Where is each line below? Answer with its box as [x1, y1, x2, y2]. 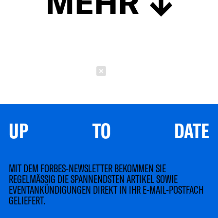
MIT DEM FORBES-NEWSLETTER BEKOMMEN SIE [9, 161, 166, 175]
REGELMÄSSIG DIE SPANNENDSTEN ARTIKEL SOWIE [9, 171, 178, 185]
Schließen [118, 66, 157, 76]
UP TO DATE [9, 118, 209, 142]
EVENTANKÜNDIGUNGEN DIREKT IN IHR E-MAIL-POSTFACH [9, 182, 203, 196]
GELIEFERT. [9, 193, 45, 207]
